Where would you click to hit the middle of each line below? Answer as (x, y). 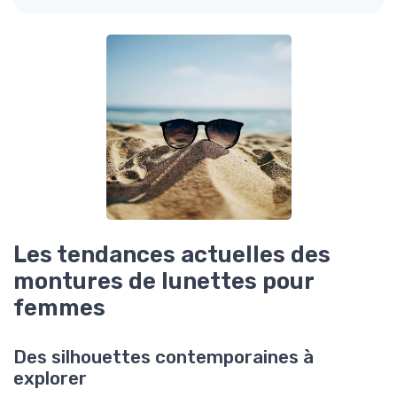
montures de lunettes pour (163, 281)
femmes (59, 308)
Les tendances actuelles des (172, 255)
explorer (50, 379)
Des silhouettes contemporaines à (163, 358)
